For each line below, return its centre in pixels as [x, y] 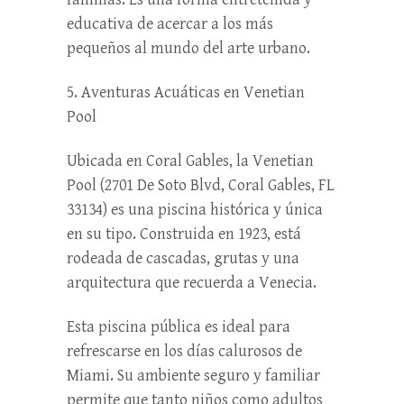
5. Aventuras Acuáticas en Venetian [186, 92]
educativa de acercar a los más [170, 23]
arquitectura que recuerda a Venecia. [192, 282]
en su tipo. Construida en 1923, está [184, 234]
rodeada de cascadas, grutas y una [183, 258]
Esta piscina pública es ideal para [179, 326]
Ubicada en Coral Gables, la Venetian [190, 161]
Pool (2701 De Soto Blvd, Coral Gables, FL [201, 185]
